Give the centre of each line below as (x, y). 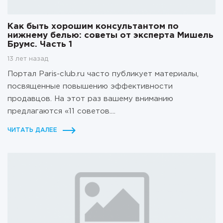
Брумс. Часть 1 (40, 44)
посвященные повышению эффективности (90, 86)
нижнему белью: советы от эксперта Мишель (111, 35)
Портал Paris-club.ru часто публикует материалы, (103, 74)
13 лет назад (28, 59)
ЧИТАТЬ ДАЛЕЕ (32, 130)
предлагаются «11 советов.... (61, 111)
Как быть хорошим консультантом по (93, 26)
